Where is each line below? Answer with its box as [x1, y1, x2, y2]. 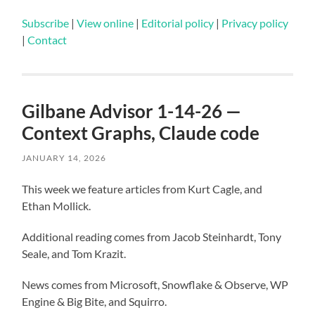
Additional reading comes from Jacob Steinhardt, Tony [22, 229, 282, 243]
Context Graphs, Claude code [22, 121, 260, 144]
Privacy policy [221, 15, 289, 30]
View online [77, 15, 134, 30]
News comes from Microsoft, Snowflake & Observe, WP [22, 277, 289, 291]
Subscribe [22, 15, 70, 30]
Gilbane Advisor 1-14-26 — [22, 99, 242, 122]
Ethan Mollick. [22, 198, 91, 212]
